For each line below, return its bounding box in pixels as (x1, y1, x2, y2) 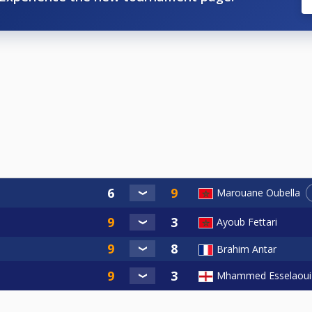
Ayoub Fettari (217, 214, 277, 228)
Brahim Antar (217, 242, 276, 256)
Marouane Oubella (217, 186, 300, 200)
